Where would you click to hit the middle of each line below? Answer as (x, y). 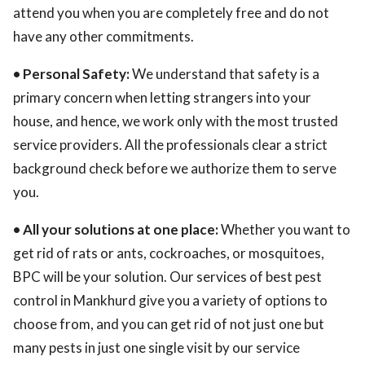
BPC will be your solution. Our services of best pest (167, 277)
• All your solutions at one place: (116, 229)
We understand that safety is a (224, 74)
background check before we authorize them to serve (175, 168)
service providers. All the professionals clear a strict (170, 145)
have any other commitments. (103, 36)
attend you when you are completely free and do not (171, 13)
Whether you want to (284, 229)
